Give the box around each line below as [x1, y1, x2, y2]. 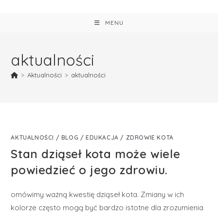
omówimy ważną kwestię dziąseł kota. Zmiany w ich [11, 190, 184, 199]
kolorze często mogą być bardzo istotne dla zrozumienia [11, 203, 204, 212]
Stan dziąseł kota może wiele [11, 146, 181, 161]
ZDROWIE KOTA [126, 134, 174, 141]
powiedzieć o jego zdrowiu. [11, 163, 168, 177]
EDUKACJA [86, 134, 119, 141]
